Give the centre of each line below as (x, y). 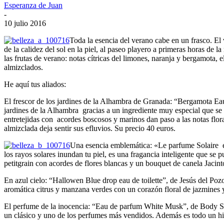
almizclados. (23, 67)
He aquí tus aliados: (35, 84)
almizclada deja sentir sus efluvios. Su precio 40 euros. (90, 128)
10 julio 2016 (25, 23)
